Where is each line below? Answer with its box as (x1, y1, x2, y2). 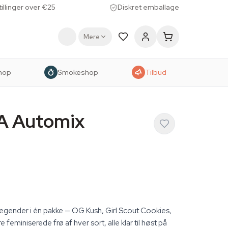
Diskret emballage (118, 3, 179, 12)
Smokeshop (58, 67, 98, 77)
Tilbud (145, 67, 166, 77)
